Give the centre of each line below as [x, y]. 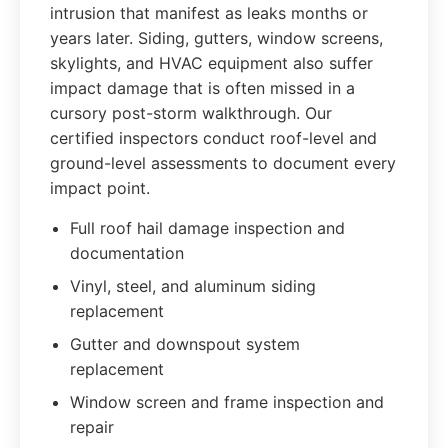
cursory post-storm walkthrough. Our [191, 113]
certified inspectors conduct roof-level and [213, 138]
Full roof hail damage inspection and [207, 228]
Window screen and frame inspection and [227, 402]
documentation [127, 253]
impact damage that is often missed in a [202, 88]
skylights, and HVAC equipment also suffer [211, 63]
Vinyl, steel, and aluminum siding [193, 286]
